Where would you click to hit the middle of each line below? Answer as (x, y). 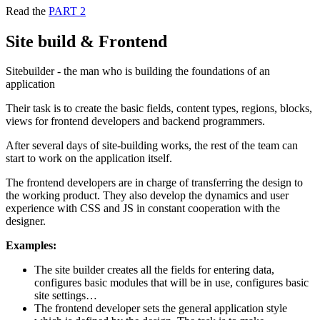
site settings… (66, 296)
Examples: (31, 246)
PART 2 (67, 11)
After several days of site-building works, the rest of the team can (152, 146)
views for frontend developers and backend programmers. (135, 121)
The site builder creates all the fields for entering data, (154, 270)
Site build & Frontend (86, 41)
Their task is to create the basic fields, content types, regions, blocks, (159, 109)
